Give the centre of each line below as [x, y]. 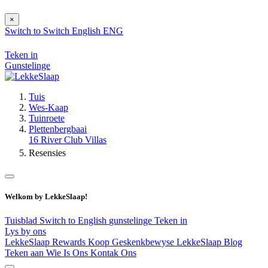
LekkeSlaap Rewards [46, 242]
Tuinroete [47, 118]
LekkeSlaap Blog [209, 242]
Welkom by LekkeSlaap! [46, 197]
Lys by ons [25, 231]
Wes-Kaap [48, 108]
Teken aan [25, 252]
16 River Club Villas [68, 140]
